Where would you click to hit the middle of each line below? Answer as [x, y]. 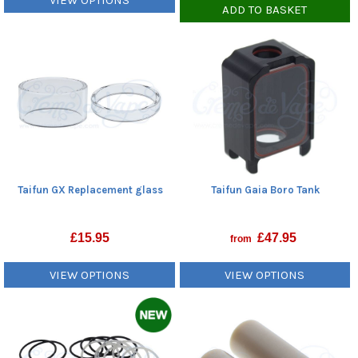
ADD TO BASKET [265, 9]
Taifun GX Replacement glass [90, 189]
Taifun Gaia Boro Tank [265, 189]
